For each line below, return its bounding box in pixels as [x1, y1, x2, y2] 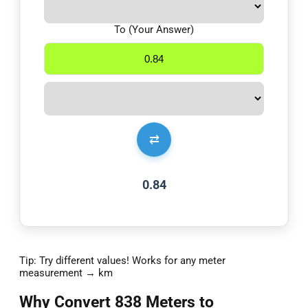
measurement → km [19, 267, 113, 280]
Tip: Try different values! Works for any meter [19, 254, 225, 267]
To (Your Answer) [114, 23, 194, 36]
